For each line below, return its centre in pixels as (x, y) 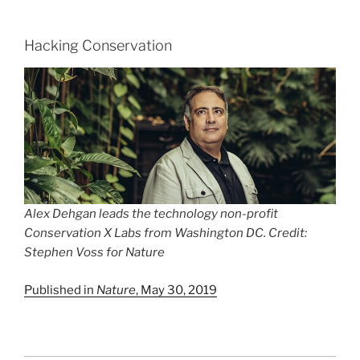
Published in (60, 290)
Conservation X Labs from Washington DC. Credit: (166, 233)
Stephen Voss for (75, 253)
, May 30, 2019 (176, 290)
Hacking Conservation (98, 45)
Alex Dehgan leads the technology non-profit (151, 214)
